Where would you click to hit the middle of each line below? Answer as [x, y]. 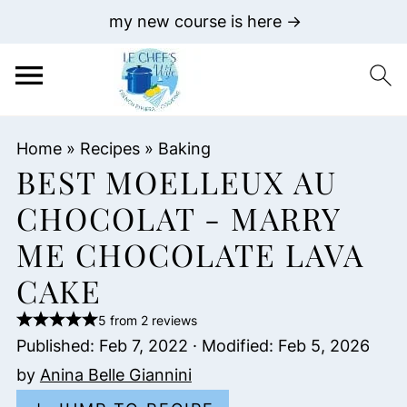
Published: [57, 346]
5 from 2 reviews [147, 320]
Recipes [109, 149]
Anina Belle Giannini [115, 375]
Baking [184, 149]
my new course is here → [205, 21]
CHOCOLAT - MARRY [178, 218]
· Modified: [233, 346]
